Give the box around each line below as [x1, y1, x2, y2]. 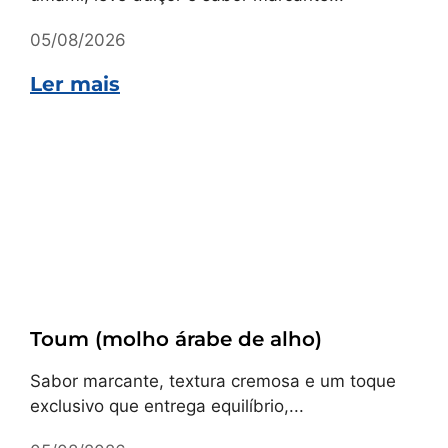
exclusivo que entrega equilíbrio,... [30, 396, 304, 416]
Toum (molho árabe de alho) [30, 327, 322, 351]
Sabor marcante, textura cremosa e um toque [30, 371, 396, 391]
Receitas [30, 286, 103, 306]
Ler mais [30, 72, 120, 96]
